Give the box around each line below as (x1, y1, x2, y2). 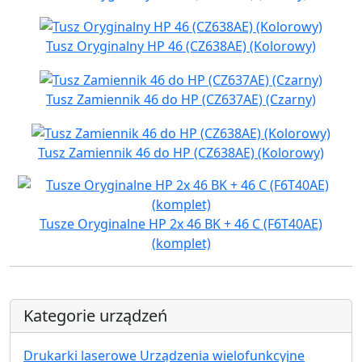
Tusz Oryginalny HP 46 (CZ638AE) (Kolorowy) (46, 37, 316, 56)
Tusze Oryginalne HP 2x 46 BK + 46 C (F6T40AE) (40, 214, 322, 233)
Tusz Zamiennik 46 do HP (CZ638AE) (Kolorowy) (38, 143, 324, 162)
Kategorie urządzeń (23, 304, 167, 326)
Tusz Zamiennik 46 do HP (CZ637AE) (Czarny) (46, 90, 316, 109)
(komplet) (151, 234, 211, 252)
